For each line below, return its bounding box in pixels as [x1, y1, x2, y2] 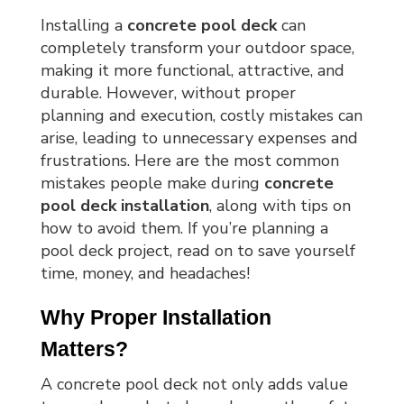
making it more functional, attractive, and [40, 60, 344, 82]
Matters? [40, 337, 128, 362]
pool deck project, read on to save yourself [40, 240, 355, 262]
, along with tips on [208, 195, 351, 217]
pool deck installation [40, 195, 209, 217]
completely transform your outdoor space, [40, 37, 354, 60]
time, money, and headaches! [40, 262, 250, 285]
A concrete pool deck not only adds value [40, 373, 348, 396]
